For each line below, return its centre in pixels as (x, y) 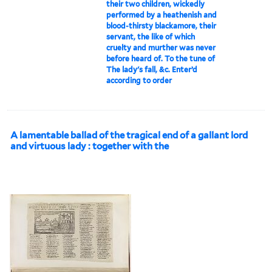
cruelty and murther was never (161, 47)
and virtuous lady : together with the (90, 146)
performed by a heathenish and (162, 15)
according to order (139, 80)
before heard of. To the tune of (161, 58)
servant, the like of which (151, 36)
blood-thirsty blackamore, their (161, 25)
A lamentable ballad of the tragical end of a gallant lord (129, 135)
